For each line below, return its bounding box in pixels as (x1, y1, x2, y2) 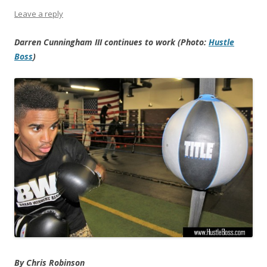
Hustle (209, 36, 234, 48)
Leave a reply (14, 8, 63, 20)
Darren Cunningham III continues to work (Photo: (14, 36, 209, 48)
